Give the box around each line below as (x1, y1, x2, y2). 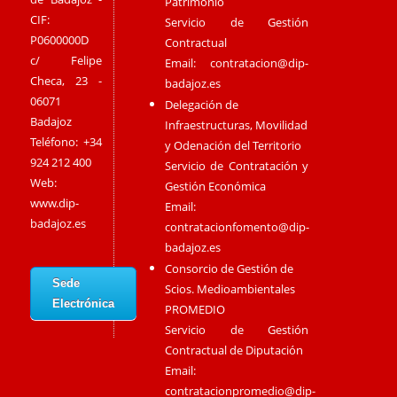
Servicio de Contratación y (164, 158, 309, 175)
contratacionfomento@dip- (164, 219, 309, 236)
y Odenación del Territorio (164, 137, 301, 154)
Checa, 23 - (30, 72, 103, 89)
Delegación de (164, 97, 238, 113)
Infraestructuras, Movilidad (164, 117, 307, 134)
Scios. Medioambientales (164, 281, 295, 298)
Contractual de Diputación (164, 342, 303, 359)
